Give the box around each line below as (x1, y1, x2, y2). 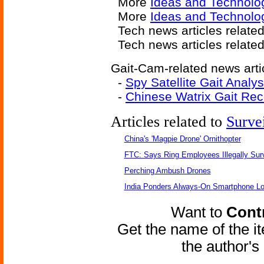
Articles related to (111, 113, 226, 130)
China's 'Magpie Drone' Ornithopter (124, 134, 241, 143)
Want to (171, 204, 226, 220)
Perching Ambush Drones (124, 166, 211, 175)
